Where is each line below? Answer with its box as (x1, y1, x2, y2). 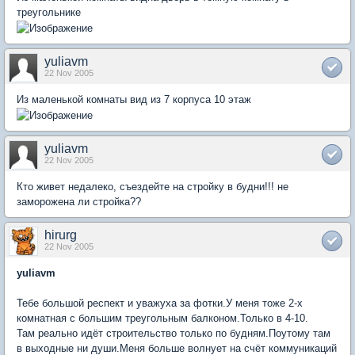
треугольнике (17, 6, 81, 19)
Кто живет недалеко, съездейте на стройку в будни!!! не (17, 181, 288, 193)
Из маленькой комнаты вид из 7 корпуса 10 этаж (17, 94, 251, 106)
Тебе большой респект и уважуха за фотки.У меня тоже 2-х (17, 297, 303, 310)
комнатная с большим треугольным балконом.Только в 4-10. (17, 312, 308, 325)
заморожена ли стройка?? (17, 196, 141, 208)
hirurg (44, 228, 77, 242)
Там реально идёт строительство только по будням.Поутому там (17, 327, 330, 340)
